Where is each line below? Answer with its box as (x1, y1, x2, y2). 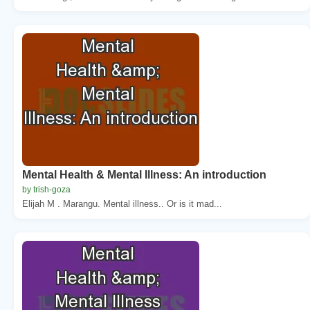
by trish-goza (22, 184, 71, 194)
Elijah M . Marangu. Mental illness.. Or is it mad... (22, 198, 222, 209)
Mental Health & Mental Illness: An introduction (22, 168, 266, 181)
